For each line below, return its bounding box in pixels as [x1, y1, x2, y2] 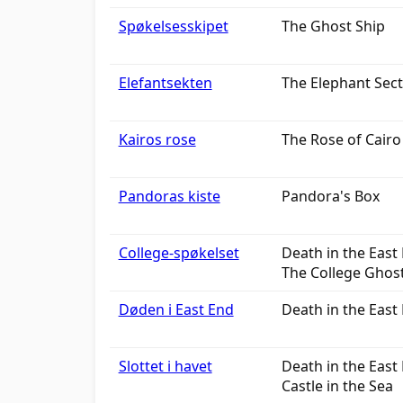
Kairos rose [118, 130, 196, 149]
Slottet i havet [118, 356, 212, 376]
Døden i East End [118, 300, 234, 319]
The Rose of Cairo [281, 130, 401, 149]
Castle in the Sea [281, 376, 393, 396]
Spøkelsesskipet [118, 16, 228, 36]
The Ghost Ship [281, 16, 385, 36]
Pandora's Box [281, 186, 380, 206]
